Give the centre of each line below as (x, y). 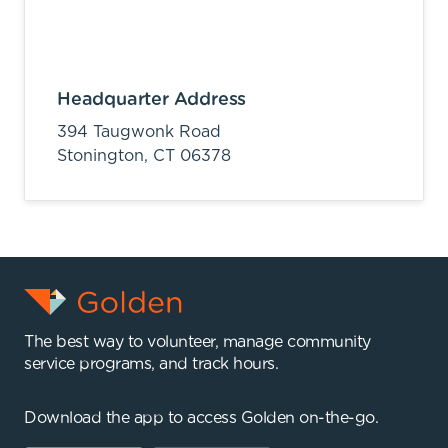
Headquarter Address (152, 99)
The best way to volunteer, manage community (197, 341)
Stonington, (105, 155)
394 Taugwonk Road (139, 131)
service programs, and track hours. (151, 363)
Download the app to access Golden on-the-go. (201, 417)
